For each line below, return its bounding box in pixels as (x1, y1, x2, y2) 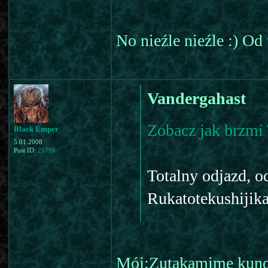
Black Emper (14, 124, 59, 133)
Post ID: (14, 147, 38, 154)
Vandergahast (147, 89, 246, 108)
